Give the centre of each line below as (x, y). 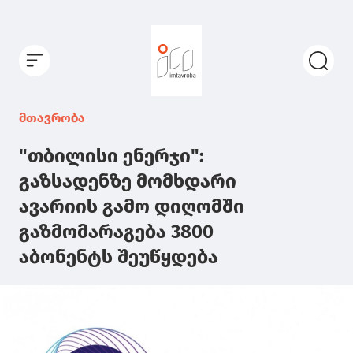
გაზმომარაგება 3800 (116, 231)
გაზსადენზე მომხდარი (128, 181)
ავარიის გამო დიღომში (132, 206)
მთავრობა (52, 117)
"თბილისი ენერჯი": (111, 156)
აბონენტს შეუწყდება (119, 256)
